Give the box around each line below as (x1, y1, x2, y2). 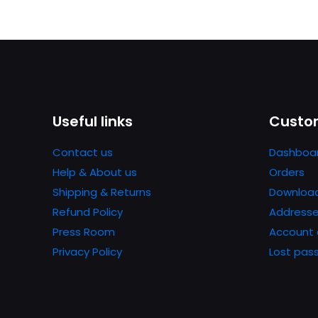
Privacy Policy (53, 243, 122, 259)
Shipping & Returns (53, 184, 151, 199)
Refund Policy (53, 204, 123, 219)
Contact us (53, 144, 113, 160)
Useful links (53, 111, 133, 131)
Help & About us (53, 164, 137, 180)
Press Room (53, 224, 115, 239)
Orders (269, 164, 305, 180)
